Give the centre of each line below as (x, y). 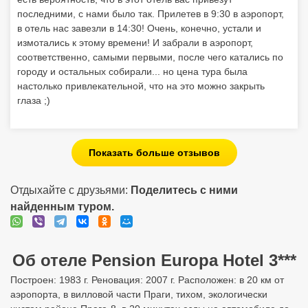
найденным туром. (62, 207)
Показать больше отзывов (154, 153)
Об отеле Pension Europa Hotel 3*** (154, 260)
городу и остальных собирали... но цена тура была (132, 71)
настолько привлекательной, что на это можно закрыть (141, 86)
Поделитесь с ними (184, 190)
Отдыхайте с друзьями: (70, 190)
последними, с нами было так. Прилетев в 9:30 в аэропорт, (151, 14)
